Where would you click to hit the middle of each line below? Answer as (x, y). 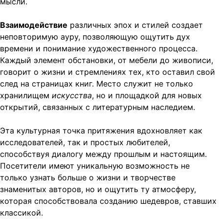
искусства (72, 95)
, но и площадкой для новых (147, 95)
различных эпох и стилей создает (135, 25)
